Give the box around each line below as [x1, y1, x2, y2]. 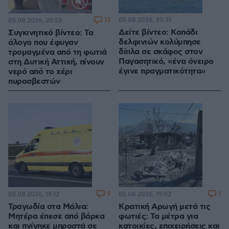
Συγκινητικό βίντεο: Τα [8, 28, 93, 39]
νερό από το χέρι [8, 66, 72, 78]
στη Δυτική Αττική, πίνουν [8, 57, 104, 68]
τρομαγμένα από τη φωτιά [8, 47, 107, 58]
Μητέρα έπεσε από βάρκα [8, 211, 104, 222]
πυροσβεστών [8, 76, 60, 87]
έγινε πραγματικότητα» [119, 66, 205, 77]
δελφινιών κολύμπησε [119, 37, 201, 48]
